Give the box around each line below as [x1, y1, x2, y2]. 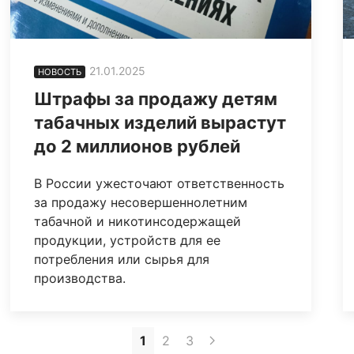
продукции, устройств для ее [34, 232, 221, 248]
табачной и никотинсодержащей [34, 213, 242, 229]
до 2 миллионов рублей [34, 135, 241, 156]
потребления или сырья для [34, 250, 210, 267]
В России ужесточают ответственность [34, 175, 285, 191]
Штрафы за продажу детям [34, 88, 278, 109]
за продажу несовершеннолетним [34, 194, 248, 210]
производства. [34, 269, 126, 286]
